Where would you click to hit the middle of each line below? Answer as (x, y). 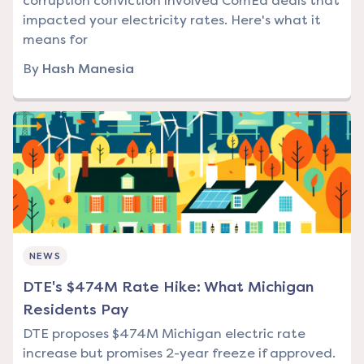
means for (55, 40)
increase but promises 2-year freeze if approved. (179, 353)
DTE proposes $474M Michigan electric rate (164, 334)
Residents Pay (76, 310)
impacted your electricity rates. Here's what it (172, 20)
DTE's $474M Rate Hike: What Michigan (168, 287)
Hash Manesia (88, 69)
